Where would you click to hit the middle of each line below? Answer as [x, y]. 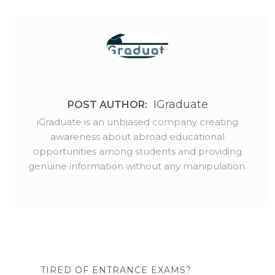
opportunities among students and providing [137, 152]
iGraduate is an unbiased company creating [137, 122]
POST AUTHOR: [107, 105]
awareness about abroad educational [137, 137]
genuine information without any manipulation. [137, 166]
